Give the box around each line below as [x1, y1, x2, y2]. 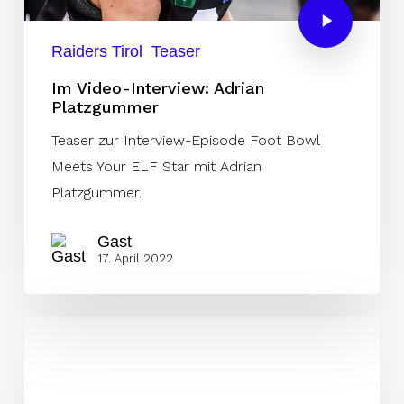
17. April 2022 [96, 252, 173, 266]
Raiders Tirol [50, 41, 142, 60]
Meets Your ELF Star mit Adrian [50, 157, 262, 175]
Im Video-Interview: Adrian [50, 78, 264, 97]
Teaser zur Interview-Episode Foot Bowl [50, 131, 319, 149]
